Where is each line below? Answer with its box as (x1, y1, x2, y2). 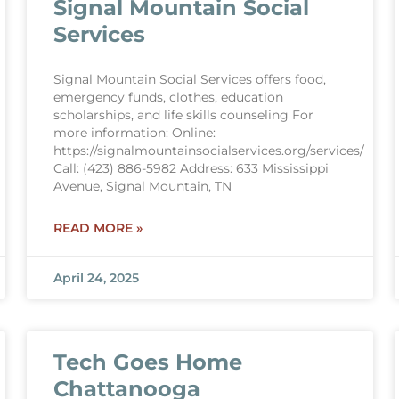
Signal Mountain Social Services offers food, (53, 72, 326, 86)
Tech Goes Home (53, 349, 242, 375)
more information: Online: (53, 126, 216, 140)
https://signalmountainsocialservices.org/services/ (53, 143, 364, 158)
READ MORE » (53, 220, 142, 236)
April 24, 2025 (53, 271, 139, 285)
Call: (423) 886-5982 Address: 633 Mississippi (53, 161, 329, 175)
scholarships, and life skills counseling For (53, 108, 313, 122)
